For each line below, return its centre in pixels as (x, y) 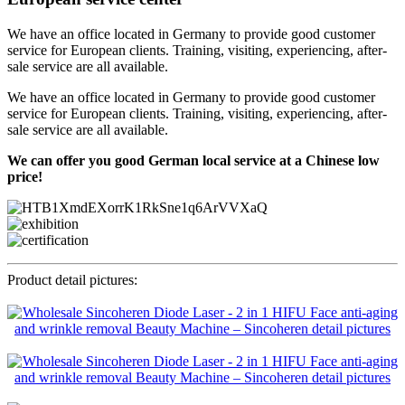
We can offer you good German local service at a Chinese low (193, 160)
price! (25, 176)
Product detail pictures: (72, 279)
